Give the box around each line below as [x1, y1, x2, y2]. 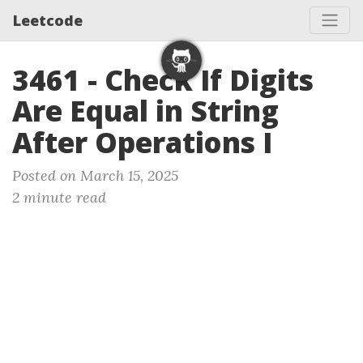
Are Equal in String [12, 92, 279, 130]
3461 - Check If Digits [12, 61, 314, 99]
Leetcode [13, 10, 83, 30]
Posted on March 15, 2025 [12, 166, 178, 185]
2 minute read [12, 188, 106, 207]
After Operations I [12, 123, 272, 161]
